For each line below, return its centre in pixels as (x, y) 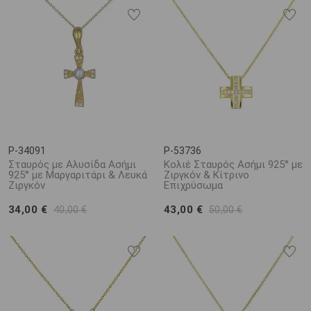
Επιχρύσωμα (193, 185)
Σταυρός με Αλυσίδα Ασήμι (72, 165)
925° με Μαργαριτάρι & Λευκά (78, 175)
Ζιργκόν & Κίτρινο (207, 175)
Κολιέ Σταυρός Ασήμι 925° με (233, 165)
